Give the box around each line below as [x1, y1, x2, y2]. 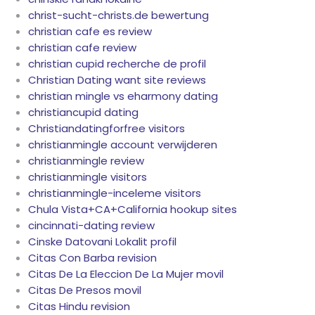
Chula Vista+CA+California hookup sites [28, 202, 237, 217]
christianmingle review [28, 153, 144, 169]
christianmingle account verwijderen [28, 137, 217, 153]
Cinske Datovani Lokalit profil [28, 234, 176, 250]
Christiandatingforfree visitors [28, 121, 185, 136]
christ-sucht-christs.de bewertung [28, 8, 209, 23]
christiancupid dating [28, 105, 139, 120]
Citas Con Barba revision [28, 250, 157, 266]
